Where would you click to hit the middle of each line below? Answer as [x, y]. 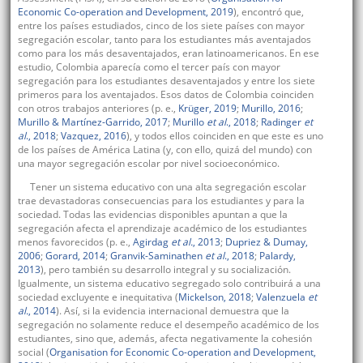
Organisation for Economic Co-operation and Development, [182, 352]
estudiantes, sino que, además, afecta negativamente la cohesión [164, 339]
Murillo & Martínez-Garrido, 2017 [92, 122]
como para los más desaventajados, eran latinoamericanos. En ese [168, 53]
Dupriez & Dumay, [266, 242]
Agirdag [150, 242]
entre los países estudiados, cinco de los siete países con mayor [161, 26]
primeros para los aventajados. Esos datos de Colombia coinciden [165, 95]
